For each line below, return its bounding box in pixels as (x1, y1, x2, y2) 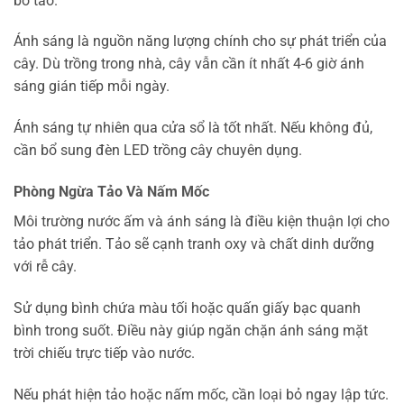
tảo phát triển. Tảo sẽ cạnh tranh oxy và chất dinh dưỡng (14, 235, 374, 253)
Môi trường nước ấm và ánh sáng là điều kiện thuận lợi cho (14, 213, 390, 231)
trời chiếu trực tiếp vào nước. (14, 344, 195, 362)
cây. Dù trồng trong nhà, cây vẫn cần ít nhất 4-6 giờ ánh (14, 55, 364, 73)
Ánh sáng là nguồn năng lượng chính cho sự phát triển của (14, 32, 387, 50)
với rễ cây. (14, 258, 77, 276)
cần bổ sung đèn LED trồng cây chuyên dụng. (14, 142, 302, 160)
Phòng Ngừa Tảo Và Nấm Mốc (14, 183, 209, 201)
